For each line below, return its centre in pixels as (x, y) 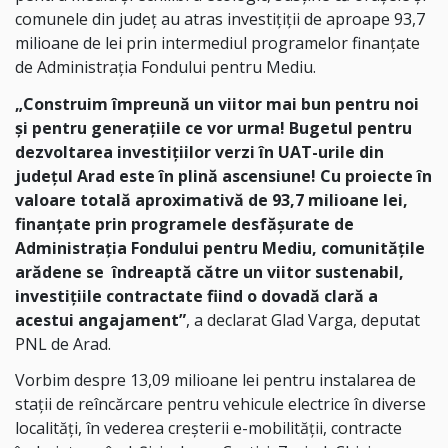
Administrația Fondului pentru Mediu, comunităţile (220, 247)
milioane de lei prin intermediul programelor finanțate (217, 42)
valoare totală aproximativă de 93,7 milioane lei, (211, 199)
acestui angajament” (100, 319)
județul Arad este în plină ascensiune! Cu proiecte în (223, 175)
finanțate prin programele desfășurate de (184, 223)
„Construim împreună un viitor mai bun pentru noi (217, 103)
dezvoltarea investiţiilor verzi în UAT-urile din (199, 151)
